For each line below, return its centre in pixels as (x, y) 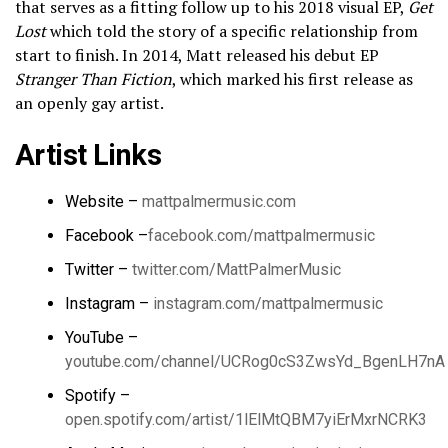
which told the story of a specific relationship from (234, 31)
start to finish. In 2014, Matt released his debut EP (197, 55)
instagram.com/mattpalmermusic (268, 304)
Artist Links (88, 155)
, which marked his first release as (292, 79)
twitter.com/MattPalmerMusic (236, 270)
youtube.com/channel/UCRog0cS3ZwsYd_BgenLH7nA (255, 362)
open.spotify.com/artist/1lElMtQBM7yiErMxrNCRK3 (246, 420)
